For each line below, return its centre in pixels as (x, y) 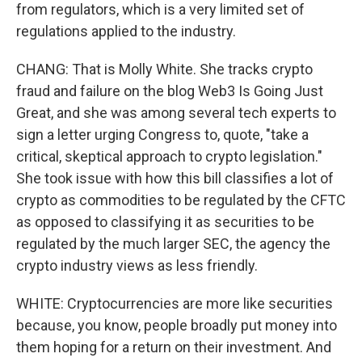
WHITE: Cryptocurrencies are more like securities (175, 303)
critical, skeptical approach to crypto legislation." (169, 156)
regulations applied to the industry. (126, 31)
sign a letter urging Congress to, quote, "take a (162, 135)
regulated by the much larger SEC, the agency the (173, 244)
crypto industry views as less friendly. (137, 265)
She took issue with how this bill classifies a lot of (175, 178)
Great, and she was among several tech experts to (176, 113)
